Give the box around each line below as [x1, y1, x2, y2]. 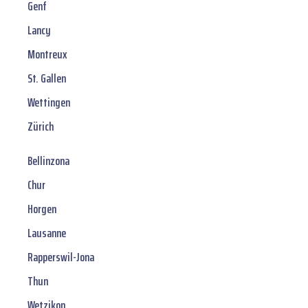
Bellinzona [27, 151, 69, 171]
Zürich [27, 117, 54, 137]
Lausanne [27, 223, 66, 243]
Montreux [27, 45, 67, 65]
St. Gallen [27, 69, 66, 89]
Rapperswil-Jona [27, 247, 94, 267]
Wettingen [27, 93, 70, 113]
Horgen [27, 199, 56, 219]
